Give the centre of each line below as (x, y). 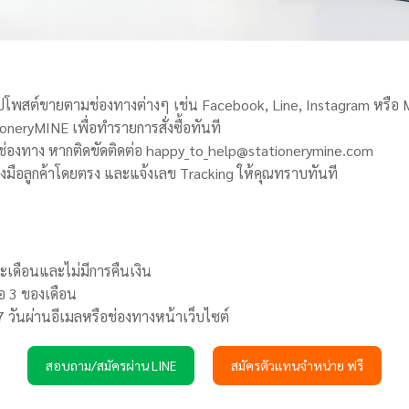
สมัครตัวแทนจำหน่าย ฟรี (297, 366)
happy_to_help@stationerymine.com (260, 151)
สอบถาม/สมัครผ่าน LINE (111, 366)
